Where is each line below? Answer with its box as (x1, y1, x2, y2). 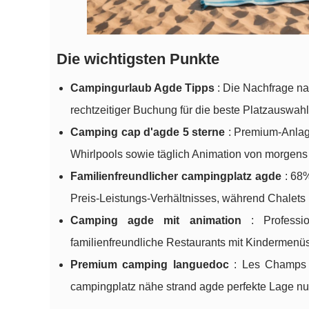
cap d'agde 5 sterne (121, 126, 225, 139)
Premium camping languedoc (70, 259, 229, 271)
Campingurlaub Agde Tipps (70, 82, 215, 94)
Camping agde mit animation (70, 215, 241, 227)
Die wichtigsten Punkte (57, 50, 219, 68)
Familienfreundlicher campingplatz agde (70, 170, 281, 183)
